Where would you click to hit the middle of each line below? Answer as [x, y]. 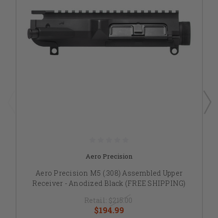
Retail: [96, 200]
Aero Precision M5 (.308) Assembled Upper [109, 173]
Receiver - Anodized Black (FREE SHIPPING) [109, 183]
